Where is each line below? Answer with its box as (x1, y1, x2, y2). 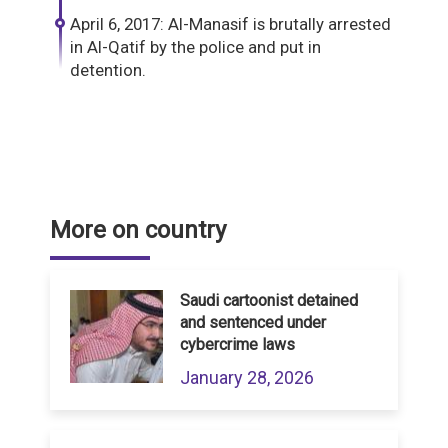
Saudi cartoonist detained (180, 291, 358, 311)
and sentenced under (180, 313, 326, 333)
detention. (70, 60, 146, 81)
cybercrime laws (180, 335, 295, 355)
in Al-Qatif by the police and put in (70, 37, 321, 58)
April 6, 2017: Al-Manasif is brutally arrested (70, 14, 391, 35)
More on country (50, 216, 226, 245)
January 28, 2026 (180, 367, 314, 389)
